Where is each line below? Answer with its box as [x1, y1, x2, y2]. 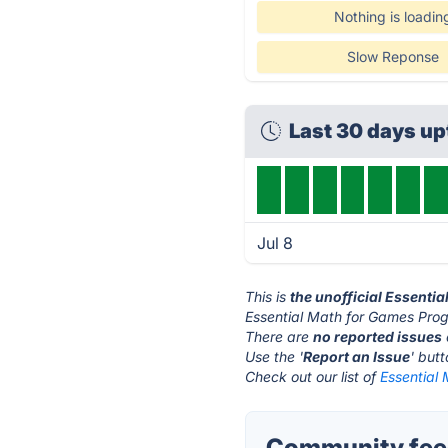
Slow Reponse [346, 48, 439, 65]
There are [245, 328, 314, 345]
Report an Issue [303, 348, 411, 365]
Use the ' [245, 348, 304, 365]
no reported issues [313, 328, 443, 345]
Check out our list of [245, 368, 381, 385]
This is [245, 288, 291, 305]
